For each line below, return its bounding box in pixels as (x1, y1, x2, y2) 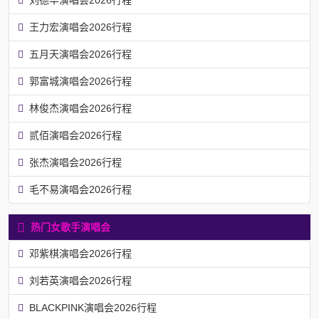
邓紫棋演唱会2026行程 (29, 247, 132, 259)
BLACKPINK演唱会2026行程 (29, 301, 157, 313)
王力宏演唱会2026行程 (29, 21, 132, 33)
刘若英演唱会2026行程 (29, 274, 132, 286)
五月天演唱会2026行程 (29, 48, 132, 60)
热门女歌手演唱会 (31, 221, 110, 233)
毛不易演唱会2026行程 (29, 183, 132, 195)
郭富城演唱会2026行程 (29, 75, 132, 87)
